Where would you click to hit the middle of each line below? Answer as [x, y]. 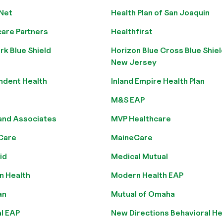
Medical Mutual [139, 156]
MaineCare [132, 138]
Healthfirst [132, 31]
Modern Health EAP [147, 175]
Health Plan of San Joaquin [160, 13]
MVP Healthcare [141, 119]
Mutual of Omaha [143, 194]
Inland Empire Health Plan [158, 81]
